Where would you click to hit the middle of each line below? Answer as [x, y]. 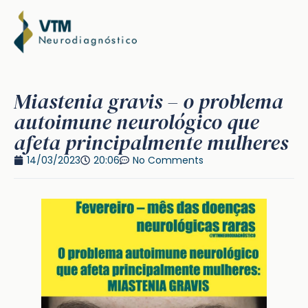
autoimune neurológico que [136, 122]
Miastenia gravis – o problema [148, 101]
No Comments [168, 160]
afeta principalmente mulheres [151, 142]
